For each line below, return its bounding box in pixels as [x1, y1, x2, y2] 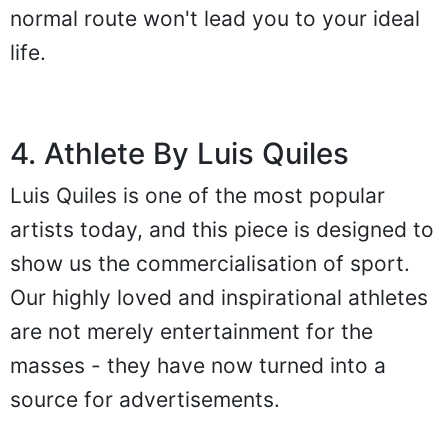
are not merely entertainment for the [10, 319, 373, 345]
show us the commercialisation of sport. [10, 251, 410, 277]
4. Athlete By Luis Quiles [10, 136, 349, 172]
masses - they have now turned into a [10, 353, 386, 379]
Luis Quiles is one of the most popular [10, 183, 385, 209]
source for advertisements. [10, 387, 280, 413]
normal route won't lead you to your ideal [10, 6, 420, 32]
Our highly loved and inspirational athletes [10, 285, 428, 311]
